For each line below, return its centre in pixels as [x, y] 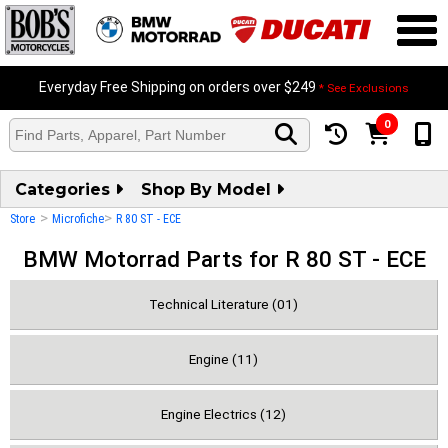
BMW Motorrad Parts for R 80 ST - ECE [224, 259]
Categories [65, 189]
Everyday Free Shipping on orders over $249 [179, 87]
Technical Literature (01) [223, 304]
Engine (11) [223, 359]
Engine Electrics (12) [223, 414]
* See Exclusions [364, 88]
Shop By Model [208, 189]
